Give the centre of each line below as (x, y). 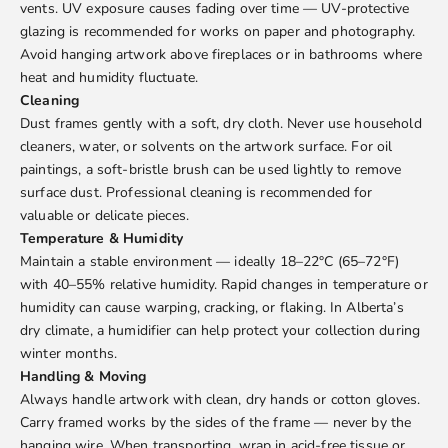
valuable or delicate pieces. (104, 216)
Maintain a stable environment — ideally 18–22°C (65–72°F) (209, 262)
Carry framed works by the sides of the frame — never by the (216, 423)
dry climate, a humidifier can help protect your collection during (220, 331)
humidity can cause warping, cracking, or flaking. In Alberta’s (212, 308)
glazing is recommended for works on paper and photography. (218, 32)
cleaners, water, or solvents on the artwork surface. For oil (206, 147)
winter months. (68, 354)
